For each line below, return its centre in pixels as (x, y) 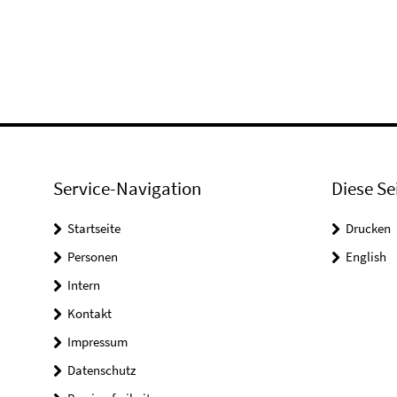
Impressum (97, 342)
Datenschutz (101, 370)
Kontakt (90, 314)
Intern (84, 285)
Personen (93, 257)
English (366, 257)
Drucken (368, 229)
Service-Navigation (127, 189)
